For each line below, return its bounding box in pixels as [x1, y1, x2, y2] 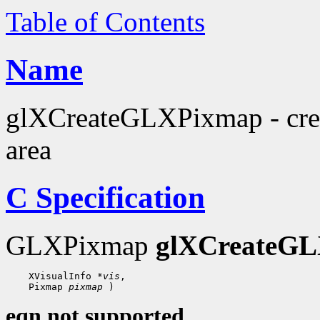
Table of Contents [6, 6, 205, 37]
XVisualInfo [23, 270, 97, 281]
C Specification [6, 180, 205, 214]
